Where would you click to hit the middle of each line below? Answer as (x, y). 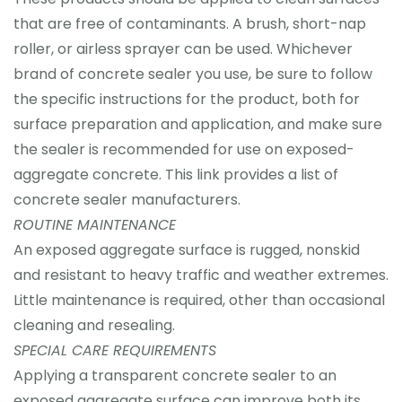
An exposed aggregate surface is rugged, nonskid (187, 250)
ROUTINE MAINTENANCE (95, 225)
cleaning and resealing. (94, 325)
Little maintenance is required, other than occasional (199, 300)
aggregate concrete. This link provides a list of (176, 175)
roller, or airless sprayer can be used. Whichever (183, 49)
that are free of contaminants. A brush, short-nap (190, 24)
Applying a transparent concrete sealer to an (175, 376)
